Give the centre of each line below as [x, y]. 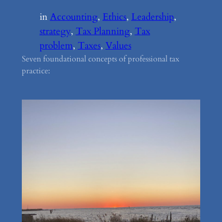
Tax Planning [103, 31]
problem [56, 46]
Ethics [114, 17]
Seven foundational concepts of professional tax [100, 59]
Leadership [152, 17]
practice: [36, 71]
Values [118, 46]
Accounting [74, 17]
